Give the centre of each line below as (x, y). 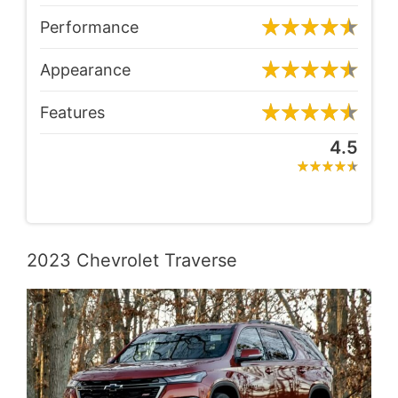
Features (72, 113)
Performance (89, 28)
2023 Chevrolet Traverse (132, 261)
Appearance (85, 70)
